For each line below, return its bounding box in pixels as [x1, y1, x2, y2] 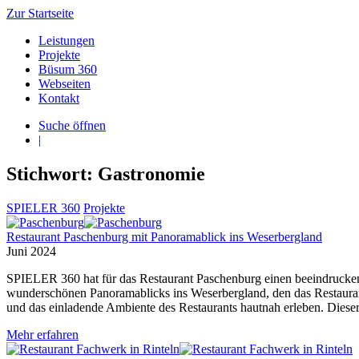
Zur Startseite [6, 6, 74, 20]
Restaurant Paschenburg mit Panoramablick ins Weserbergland [6, 229, 322, 244]
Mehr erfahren [6, 327, 79, 341]
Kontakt [38, 91, 79, 105]
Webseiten [38, 77, 91, 91]
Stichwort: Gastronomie [6, 163, 205, 184]
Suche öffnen [38, 119, 106, 132]
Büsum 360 [38, 63, 97, 76]
